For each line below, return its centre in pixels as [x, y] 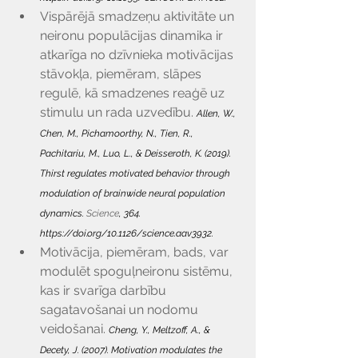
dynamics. [63, 213]
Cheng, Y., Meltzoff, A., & [161, 330]
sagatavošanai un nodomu [121, 310]
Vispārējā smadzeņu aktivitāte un [139, 16]
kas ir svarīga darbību [105, 290]
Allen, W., [217, 113]
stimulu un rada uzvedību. [118, 112]
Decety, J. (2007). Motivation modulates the [132, 350]
